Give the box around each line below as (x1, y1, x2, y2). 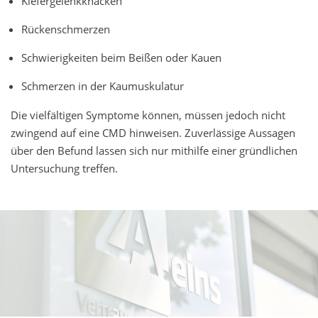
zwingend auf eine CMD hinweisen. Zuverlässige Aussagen (11, 125, 295, 140)
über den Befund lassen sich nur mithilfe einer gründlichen (11, 143, 297, 158)
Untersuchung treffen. (11, 160, 118, 175)
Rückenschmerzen (21, 21, 110, 36)
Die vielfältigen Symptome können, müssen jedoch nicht (11, 107, 285, 122)
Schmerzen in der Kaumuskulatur (21, 78, 184, 93)
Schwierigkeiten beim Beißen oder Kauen (21, 50, 221, 65)
